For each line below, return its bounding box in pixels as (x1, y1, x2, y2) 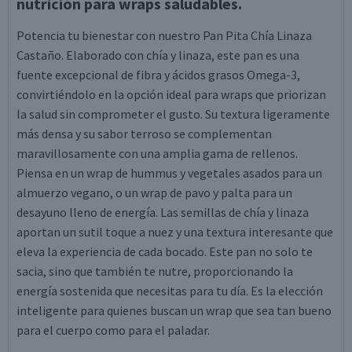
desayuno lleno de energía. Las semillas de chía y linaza (16, 204, 309, 220)
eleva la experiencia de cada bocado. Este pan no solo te (16, 244, 313, 259)
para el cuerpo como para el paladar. (16, 322, 210, 338)
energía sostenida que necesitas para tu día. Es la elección (16, 283, 323, 299)
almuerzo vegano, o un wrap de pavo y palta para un (16, 185, 292, 200)
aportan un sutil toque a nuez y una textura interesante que (16, 224, 333, 240)
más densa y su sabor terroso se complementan (16, 126, 272, 141)
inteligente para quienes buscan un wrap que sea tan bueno (16, 302, 332, 318)
